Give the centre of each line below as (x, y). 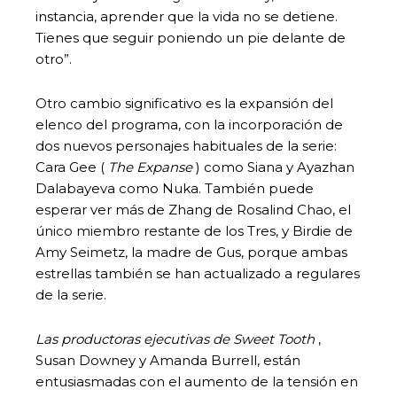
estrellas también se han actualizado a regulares (198, 273)
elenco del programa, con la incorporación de (189, 124)
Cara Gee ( (72, 167)
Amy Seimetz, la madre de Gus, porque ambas (191, 252)
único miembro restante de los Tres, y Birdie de (194, 230)
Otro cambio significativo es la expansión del (184, 103)
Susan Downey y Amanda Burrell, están (168, 360)
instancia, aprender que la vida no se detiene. (187, 16)
